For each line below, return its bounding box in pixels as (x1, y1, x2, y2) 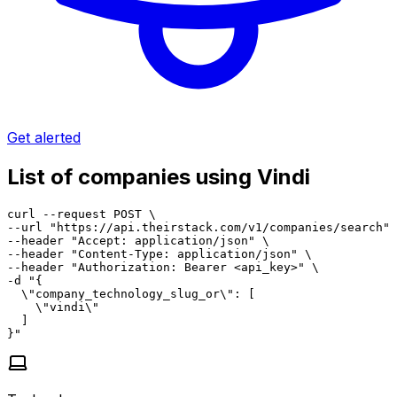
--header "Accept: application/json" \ (7, 233, 269, 247)
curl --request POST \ (7, 206, 156, 221)
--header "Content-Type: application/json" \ (7, 246, 312, 261)
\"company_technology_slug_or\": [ (7, 286, 255, 300)
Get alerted (7, 128, 81, 146)
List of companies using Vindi (7, 163, 310, 190)
